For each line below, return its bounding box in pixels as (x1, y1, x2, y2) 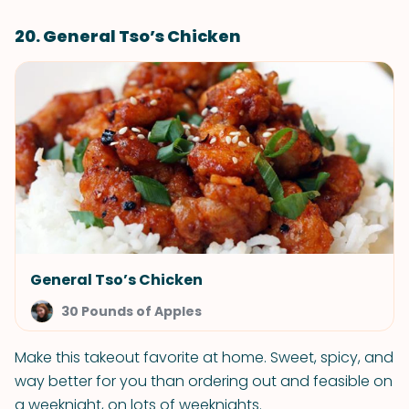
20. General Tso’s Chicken (15, 25, 241, 47)
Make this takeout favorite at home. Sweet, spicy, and (15, 347, 393, 368)
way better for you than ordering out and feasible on (15, 371, 393, 392)
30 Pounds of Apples (61, 302, 202, 320)
